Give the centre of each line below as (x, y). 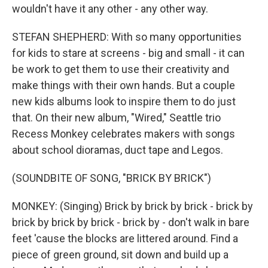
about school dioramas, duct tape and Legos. (118, 150)
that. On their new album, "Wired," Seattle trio (116, 117)
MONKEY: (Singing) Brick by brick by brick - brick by (133, 206)
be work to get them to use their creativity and (121, 69)
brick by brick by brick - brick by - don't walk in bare (131, 222)
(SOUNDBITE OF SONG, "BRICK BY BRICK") (112, 178)
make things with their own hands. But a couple (124, 85)
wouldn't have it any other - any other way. (110, 8)
